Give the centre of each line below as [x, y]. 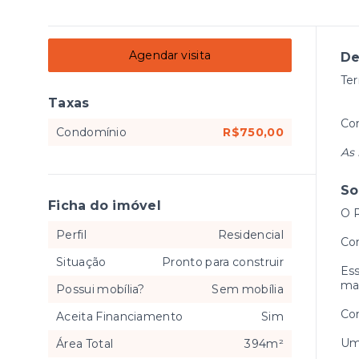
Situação [81, 262]
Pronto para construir [223, 262]
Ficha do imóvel [105, 206]
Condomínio [91, 132]
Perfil [71, 235]
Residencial [250, 235]
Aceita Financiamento [120, 317]
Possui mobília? [101, 289]
